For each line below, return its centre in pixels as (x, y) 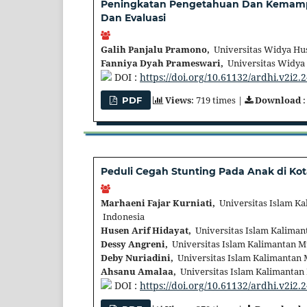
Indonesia (123, 217)
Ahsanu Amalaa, (138, 272)
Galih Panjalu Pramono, (155, 49)
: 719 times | (218, 100)
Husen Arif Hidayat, (146, 231)
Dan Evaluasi (133, 17)
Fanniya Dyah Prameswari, (162, 63)
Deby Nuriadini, (137, 258)
